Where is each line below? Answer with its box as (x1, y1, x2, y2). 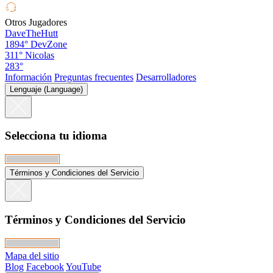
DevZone (30, 38, 67, 49)
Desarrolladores (136, 71, 196, 82)
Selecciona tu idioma (5, 129, 107, 143)
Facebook (26, 261, 64, 272)
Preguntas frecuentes (54, 71, 133, 82)
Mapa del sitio (5, 250, 59, 261)
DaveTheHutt (5, 27, 58, 38)
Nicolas (25, 49, 54, 60)
